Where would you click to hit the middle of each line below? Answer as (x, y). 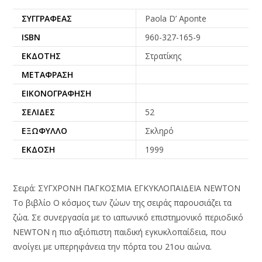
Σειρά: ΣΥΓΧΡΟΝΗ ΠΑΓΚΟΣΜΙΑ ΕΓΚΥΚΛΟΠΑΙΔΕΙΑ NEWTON (127, 188)
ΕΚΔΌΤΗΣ (42, 56)
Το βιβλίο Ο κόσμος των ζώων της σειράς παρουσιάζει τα (123, 202)
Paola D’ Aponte (176, 18)
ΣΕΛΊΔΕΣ (39, 112)
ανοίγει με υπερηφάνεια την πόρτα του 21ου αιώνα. (113, 246)
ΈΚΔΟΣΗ (39, 149)
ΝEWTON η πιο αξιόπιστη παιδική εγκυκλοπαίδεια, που (120, 232)
